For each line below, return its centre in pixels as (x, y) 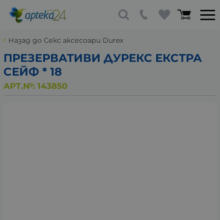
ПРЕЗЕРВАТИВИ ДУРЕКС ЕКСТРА (103, 58)
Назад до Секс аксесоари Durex (66, 40)
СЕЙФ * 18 (33, 72)
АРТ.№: (20, 86)
